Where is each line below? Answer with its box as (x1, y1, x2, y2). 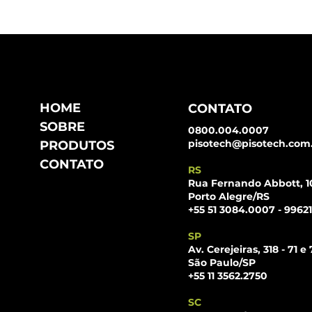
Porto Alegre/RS (187, 190, 270, 203)
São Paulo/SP (187, 256, 256, 270)
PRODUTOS (40, 138, 115, 154)
